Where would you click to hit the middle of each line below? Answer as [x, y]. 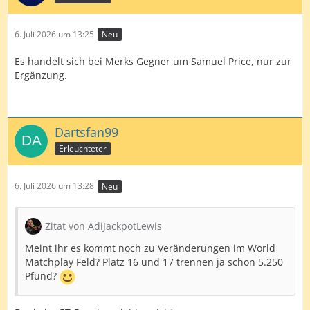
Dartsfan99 [86, 133]
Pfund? [42, 275]
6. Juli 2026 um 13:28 [54, 186]
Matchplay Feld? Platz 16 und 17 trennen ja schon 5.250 [154, 262]
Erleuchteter [83, 148]
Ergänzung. [41, 75]
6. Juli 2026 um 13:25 [54, 35]
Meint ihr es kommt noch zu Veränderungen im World [150, 248]
